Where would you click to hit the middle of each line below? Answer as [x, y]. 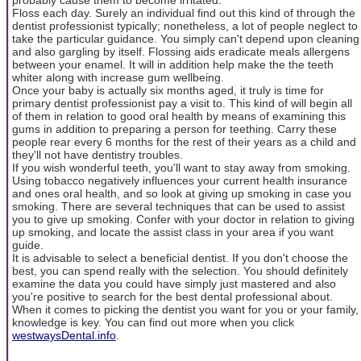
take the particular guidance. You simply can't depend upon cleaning [186, 38]
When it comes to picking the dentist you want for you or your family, [185, 309]
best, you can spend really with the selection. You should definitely [180, 270]
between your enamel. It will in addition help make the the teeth [173, 64]
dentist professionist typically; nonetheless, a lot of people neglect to [185, 25]
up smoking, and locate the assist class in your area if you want [173, 232]
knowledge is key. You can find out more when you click [153, 322]
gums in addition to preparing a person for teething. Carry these [174, 129]
